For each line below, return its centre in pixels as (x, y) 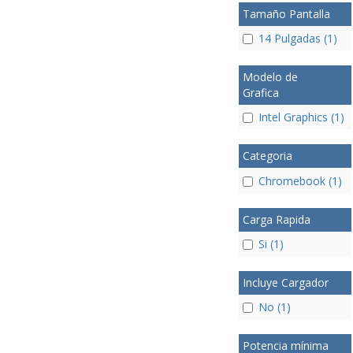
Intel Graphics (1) (301, 117)
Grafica (260, 93)
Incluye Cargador (285, 282)
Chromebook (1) (300, 180)
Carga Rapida (276, 219)
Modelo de (270, 77)
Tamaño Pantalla (286, 13)
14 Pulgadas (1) (297, 38)
